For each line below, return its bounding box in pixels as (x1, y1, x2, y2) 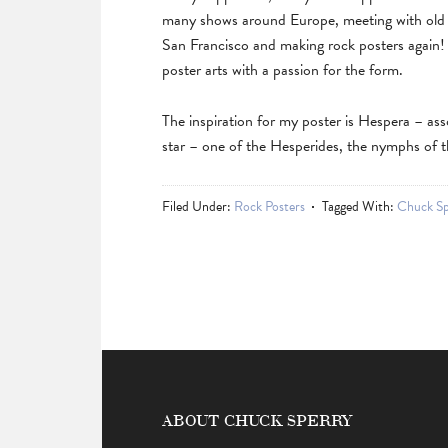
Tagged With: (322, 196, 397, 217)
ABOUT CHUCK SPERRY (162, 408, 354, 431)
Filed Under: (162, 196, 234, 217)
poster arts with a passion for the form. (162, 58, 403, 82)
